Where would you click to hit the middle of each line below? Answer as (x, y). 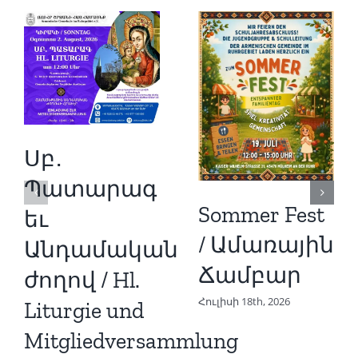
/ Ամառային (266, 245)
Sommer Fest (261, 215)
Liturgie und (84, 311)
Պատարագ (90, 189)
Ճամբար (250, 276)
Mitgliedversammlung (131, 341)
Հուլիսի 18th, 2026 (244, 301)
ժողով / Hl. (82, 280)
